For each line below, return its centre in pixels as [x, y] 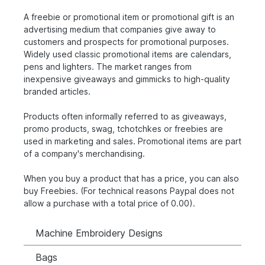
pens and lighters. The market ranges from [108, 66]
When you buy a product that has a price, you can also [131, 178]
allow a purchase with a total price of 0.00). [109, 203]
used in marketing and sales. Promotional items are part [132, 141]
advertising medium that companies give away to [120, 29]
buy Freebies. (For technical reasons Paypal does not [129, 190]
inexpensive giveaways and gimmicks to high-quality [127, 79]
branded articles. [57, 91]
